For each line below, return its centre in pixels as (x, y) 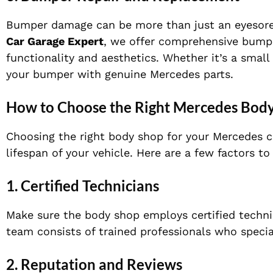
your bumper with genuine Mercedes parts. (120, 74)
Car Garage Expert (55, 41)
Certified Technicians (90, 186)
